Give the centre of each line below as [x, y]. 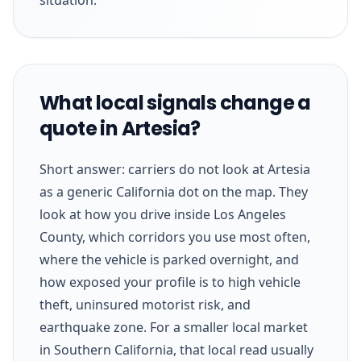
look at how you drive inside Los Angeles [163, 214]
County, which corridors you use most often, [175, 237]
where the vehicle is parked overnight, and [169, 259]
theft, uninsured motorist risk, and [145, 304]
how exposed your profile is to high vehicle [170, 282]
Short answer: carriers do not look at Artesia [175, 169]
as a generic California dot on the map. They [174, 191]
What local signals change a [175, 102]
